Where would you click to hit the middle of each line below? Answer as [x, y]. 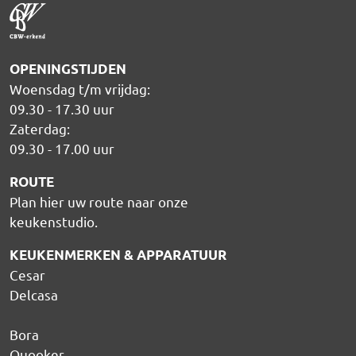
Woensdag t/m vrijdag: [80, 89]
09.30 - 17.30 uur [62, 109]
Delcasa [34, 295]
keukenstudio [52, 222]
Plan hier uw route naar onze [99, 202]
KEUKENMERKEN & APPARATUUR [118, 255]
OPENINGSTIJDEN [68, 69]
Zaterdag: [40, 129]
